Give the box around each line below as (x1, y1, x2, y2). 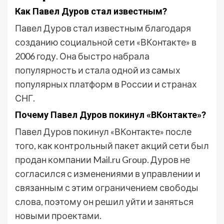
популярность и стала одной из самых (15, 64, 180, 75)
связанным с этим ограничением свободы (15, 182, 198, 193)
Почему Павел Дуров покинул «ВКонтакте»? (15, 109, 206, 120)
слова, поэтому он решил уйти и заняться (15, 196, 193, 207)
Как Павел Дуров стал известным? (15, 6, 167, 16)
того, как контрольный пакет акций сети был (15, 140, 209, 151)
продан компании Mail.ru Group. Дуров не (15, 154, 190, 165)
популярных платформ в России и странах (15, 78, 197, 89)
